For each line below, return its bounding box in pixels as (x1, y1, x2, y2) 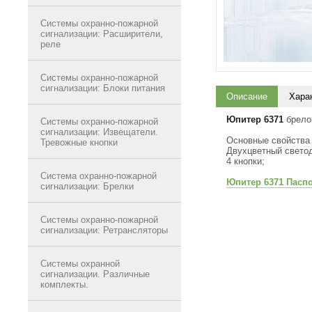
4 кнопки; (226, 156, 265, 166)
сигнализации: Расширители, (40, 29, 163, 39)
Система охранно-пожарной (40, 171, 157, 181)
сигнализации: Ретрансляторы (40, 225, 168, 235)
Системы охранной (40, 258, 120, 269)
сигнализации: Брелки (40, 181, 134, 192)
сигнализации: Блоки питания (40, 83, 165, 93)
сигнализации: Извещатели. (40, 127, 158, 137)
